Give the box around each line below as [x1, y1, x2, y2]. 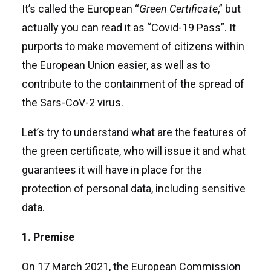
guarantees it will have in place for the [22, 163, 202, 176]
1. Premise [22, 230, 74, 243]
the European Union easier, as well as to [22, 59, 210, 71]
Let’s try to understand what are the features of [22, 126, 247, 139]
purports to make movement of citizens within [22, 40, 244, 53]
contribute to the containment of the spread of [22, 77, 244, 90]
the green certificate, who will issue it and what [22, 145, 246, 157]
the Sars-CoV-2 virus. [22, 96, 123, 109]
